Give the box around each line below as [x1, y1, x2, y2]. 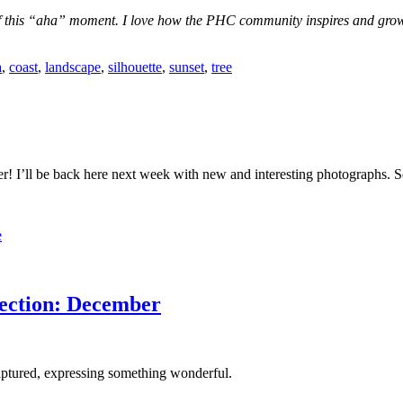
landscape [45, 59, 101, 76]
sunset [169, 59, 204, 76]
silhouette [108, 59, 162, 76]
